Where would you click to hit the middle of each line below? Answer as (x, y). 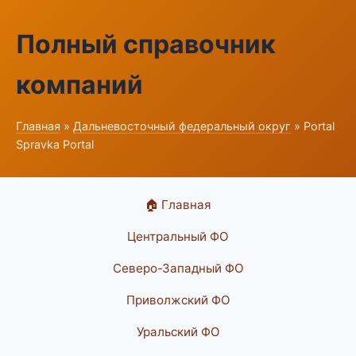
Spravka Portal (55, 144)
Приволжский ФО (178, 300)
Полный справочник (146, 44)
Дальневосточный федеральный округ (182, 126)
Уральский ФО (178, 332)
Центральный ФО (178, 236)
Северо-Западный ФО (178, 268)
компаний (79, 85)
